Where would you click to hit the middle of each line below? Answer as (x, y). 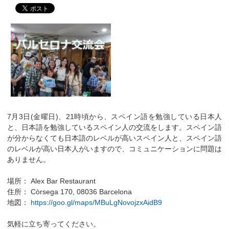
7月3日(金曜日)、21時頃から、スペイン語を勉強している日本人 (114, 117)
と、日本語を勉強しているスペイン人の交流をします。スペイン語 (114, 128)
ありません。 (29, 160)
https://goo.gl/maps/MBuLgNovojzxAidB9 (96, 203)
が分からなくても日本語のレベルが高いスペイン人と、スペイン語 (114, 138)
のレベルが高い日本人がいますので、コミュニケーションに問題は (114, 149)
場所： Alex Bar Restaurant (51, 181)
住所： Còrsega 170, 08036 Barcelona (70, 192)
